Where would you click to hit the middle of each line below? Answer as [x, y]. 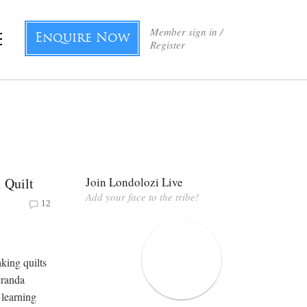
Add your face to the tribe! [142, 196]
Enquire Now [82, 39]
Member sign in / [186, 32]
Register [168, 45]
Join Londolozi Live [134, 182]
